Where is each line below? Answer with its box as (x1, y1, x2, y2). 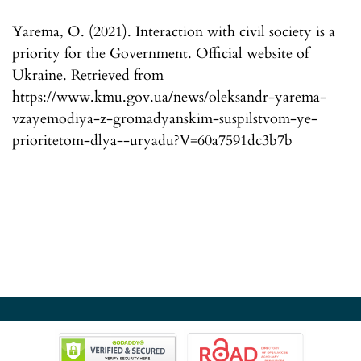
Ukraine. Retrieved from (12, 65, 164, 86)
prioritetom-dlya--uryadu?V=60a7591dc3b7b (12, 131, 293, 151)
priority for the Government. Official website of (12, 44, 309, 64)
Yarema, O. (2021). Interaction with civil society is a (12, 22, 335, 43)
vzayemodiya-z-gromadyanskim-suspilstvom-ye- (12, 109, 317, 130)
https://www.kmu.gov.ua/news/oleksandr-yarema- (12, 87, 326, 108)
